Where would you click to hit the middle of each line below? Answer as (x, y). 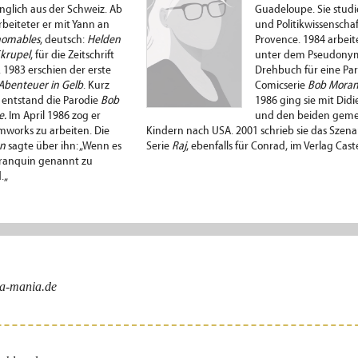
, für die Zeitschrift (72, 56)
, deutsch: (64, 41)
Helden (104, 41)
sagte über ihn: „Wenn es (64, 147)
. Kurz (96, 86)
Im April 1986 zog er (54, 117)
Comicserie (281, 86)
